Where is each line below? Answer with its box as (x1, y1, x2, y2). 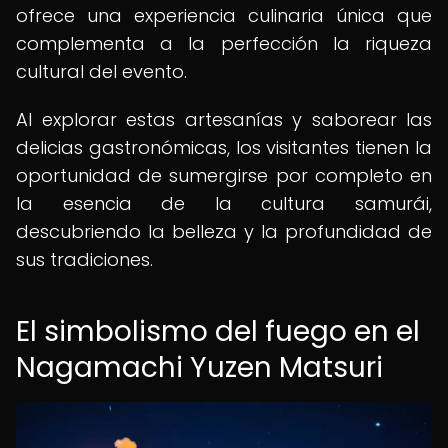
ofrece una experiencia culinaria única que (16, 3, 432, 28)
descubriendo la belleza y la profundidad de (16, 219, 432, 244)
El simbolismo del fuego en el (16, 312, 420, 351)
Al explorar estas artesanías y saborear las (16, 107, 432, 132)
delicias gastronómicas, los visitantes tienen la (16, 135, 432, 160)
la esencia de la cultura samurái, (16, 191, 432, 216)
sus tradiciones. (16, 247, 153, 272)
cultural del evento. (16, 59, 187, 84)
